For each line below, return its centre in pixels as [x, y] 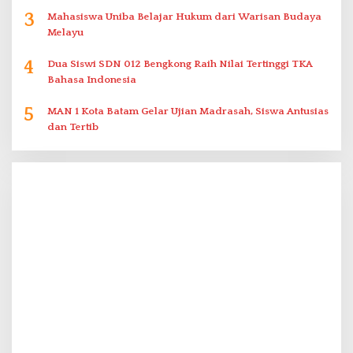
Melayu [65, 33]
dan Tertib [73, 127]
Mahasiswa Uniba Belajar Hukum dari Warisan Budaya [184, 17]
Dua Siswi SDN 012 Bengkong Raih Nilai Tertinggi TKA [180, 64]
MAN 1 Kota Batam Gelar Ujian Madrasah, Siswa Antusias [188, 111]
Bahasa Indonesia [92, 80]
